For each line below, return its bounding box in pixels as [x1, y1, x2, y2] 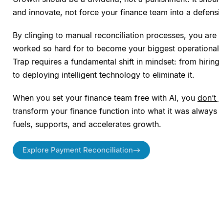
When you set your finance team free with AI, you [13, 93, 197, 103]
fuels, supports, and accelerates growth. [13, 119, 161, 130]
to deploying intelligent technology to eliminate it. [13, 70, 195, 80]
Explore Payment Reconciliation [22, 145, 133, 155]
